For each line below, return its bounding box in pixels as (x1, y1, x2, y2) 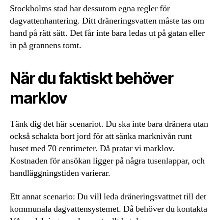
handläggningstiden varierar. (10, 167, 110, 179)
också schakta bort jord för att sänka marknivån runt (10, 131, 192, 142)
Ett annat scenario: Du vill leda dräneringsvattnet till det (10, 191, 206, 202)
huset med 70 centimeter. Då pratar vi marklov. (10, 143, 175, 155)
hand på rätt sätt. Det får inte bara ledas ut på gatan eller (10, 27, 205, 39)
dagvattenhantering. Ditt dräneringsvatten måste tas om (10, 15, 204, 27)
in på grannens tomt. (10, 40, 82, 52)
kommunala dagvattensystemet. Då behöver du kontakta (10, 203, 207, 215)
